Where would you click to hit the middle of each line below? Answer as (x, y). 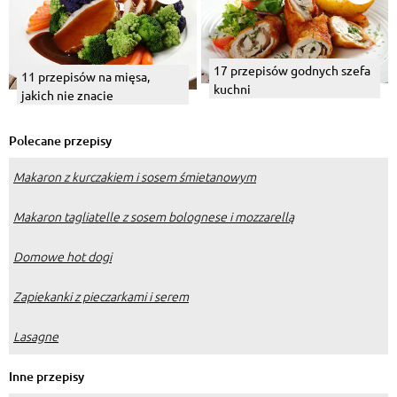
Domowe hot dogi (62, 256)
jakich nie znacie (67, 94)
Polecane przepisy (60, 140)
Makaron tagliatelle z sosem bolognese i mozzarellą (154, 216)
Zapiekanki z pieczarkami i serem (101, 296)
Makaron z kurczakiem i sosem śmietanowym (135, 176)
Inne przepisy (47, 376)
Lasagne (36, 335)
